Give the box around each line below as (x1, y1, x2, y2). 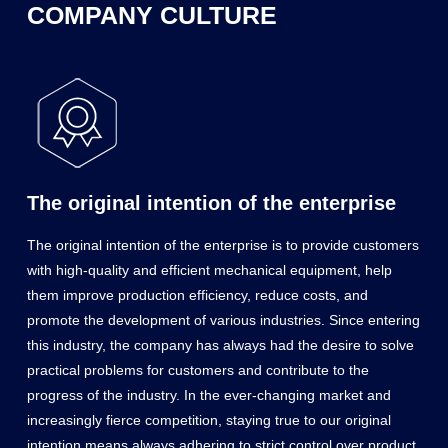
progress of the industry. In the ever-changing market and (26, 386, 391, 403)
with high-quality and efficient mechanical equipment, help (26, 261, 392, 278)
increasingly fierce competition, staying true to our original (26, 411, 391, 428)
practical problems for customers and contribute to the (26, 361, 369, 378)
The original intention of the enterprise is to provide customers (26, 236, 419, 253)
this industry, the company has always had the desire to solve (26, 336, 414, 353)
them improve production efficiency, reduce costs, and (26, 286, 368, 303)
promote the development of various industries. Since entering (26, 311, 420, 328)
